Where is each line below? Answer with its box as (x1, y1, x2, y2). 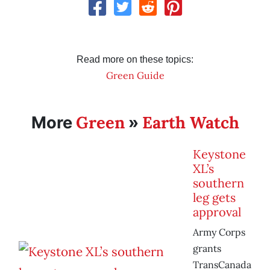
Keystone (193, 146, 246, 162)
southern (193, 175, 244, 191)
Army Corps (193, 226, 245, 239)
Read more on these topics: (77, 54, 193, 65)
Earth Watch (142, 112, 239, 133)
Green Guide (105, 69, 165, 82)
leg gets (193, 190, 236, 206)
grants (193, 242, 221, 255)
